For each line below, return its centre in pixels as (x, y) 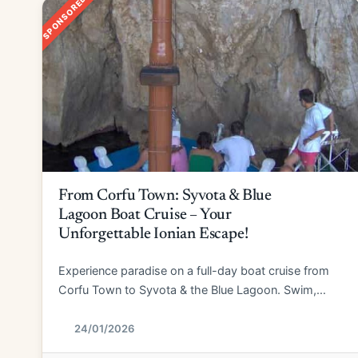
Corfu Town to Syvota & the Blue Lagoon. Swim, (187, 290)
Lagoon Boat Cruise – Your (145, 215)
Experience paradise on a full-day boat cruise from (194, 271)
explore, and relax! (107, 309)
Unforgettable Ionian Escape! (153, 234)
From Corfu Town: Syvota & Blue (165, 196)
